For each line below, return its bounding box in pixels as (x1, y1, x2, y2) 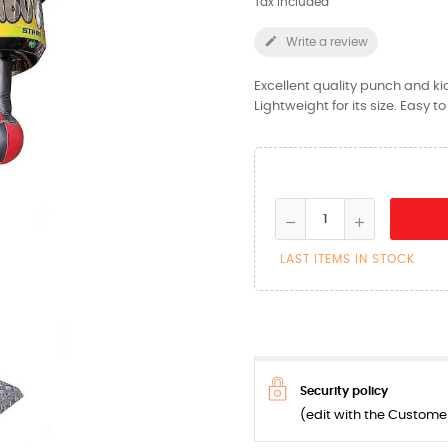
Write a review (283, 36, 368, 48)
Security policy (300, 385, 388, 397)
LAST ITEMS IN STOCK (280, 253, 415, 265)
